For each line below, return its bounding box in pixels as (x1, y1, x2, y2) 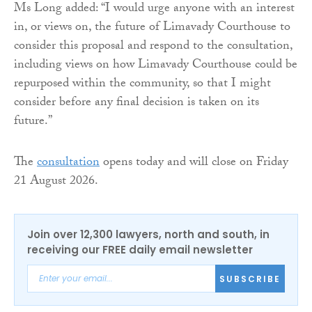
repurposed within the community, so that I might (14, 74, 271, 96)
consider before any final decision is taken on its (14, 93, 259, 115)
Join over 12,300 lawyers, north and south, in (27, 227, 270, 242)
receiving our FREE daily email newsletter (27, 242, 253, 258)
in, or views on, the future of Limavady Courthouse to (14, 17, 290, 40)
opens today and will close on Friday (100, 153, 288, 175)
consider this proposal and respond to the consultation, (14, 36, 292, 58)
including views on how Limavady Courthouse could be (14, 55, 297, 77)
